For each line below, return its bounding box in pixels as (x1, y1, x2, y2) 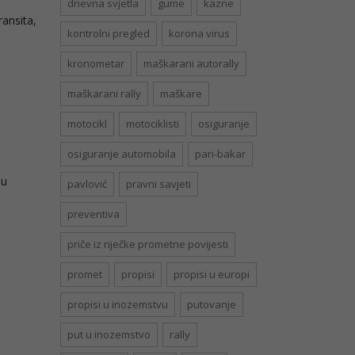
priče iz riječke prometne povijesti (67, 237, 228, 252)
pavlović (67, 177, 107, 192)
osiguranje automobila (67, 147, 176, 162)
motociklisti (126, 116, 179, 132)
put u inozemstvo (67, 327, 151, 342)
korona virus (169, 26, 230, 41)
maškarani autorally (143, 56, 239, 71)
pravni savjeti (126, 177, 191, 192)
